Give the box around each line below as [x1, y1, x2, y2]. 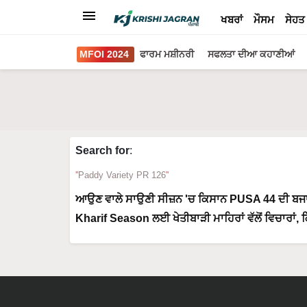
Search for [75, 145, 130, 156]
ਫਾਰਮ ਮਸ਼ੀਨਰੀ [140, 49, 194, 60]
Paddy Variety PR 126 [78, 170, 166, 180]
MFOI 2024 [79, 49, 129, 60]
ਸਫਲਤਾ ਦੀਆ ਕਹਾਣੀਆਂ [208, 49, 295, 60]
